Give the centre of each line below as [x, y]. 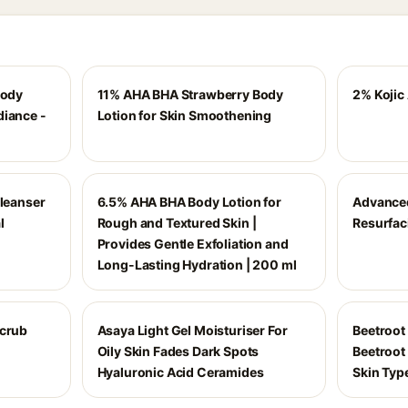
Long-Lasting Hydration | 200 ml [197, 265]
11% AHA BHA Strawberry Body [190, 94]
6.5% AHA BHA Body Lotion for [189, 202]
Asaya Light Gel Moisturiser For [192, 330]
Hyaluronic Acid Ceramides [180, 372]
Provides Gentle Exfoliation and [193, 244]
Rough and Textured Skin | [177, 223]
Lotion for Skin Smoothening [184, 115]
